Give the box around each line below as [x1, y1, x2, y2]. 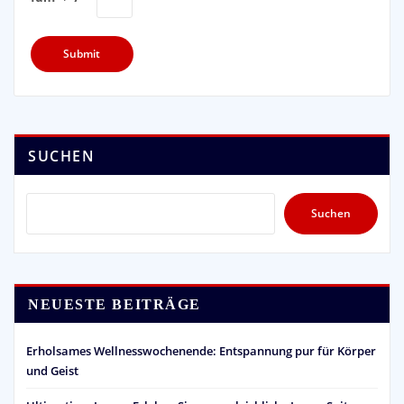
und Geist [26, 362, 78, 379]
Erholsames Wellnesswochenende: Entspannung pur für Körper [26, 342, 376, 359]
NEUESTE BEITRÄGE [28, 296, 201, 312]
